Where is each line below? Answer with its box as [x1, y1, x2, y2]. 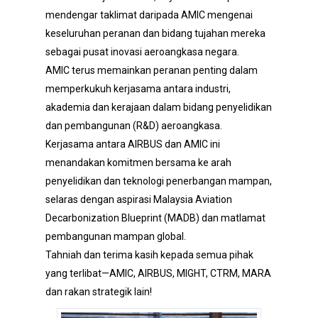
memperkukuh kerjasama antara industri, [45, 83, 231, 94]
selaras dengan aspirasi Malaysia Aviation [45, 194, 232, 205]
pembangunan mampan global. [45, 231, 186, 242]
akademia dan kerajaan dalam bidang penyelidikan [45, 102, 272, 113]
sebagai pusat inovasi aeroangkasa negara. [45, 46, 239, 57]
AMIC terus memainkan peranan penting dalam [45, 65, 258, 76]
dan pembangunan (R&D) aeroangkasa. [45, 120, 222, 131]
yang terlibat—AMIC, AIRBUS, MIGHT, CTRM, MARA [45, 268, 271, 279]
